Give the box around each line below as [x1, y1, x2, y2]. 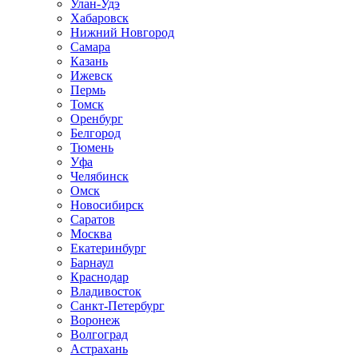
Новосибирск [70, 198, 144, 213]
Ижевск [70, 69, 113, 83]
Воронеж [70, 313, 120, 328]
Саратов [70, 213, 115, 227]
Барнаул [70, 256, 113, 270]
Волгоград [70, 328, 128, 342]
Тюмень [70, 141, 113, 155]
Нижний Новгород [70, 26, 174, 40]
